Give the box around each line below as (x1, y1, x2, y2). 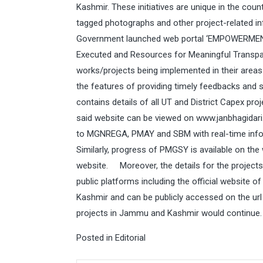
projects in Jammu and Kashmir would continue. (76, 208, 262, 218)
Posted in (76, 232, 115, 243)
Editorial (115, 232, 146, 243)
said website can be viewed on (76, 113, 196, 123)
